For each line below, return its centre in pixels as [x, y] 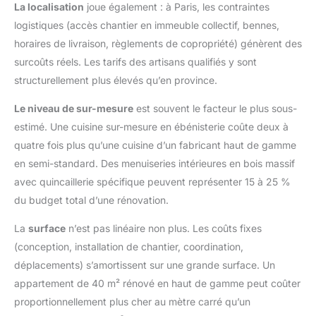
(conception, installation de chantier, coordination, [129, 246]
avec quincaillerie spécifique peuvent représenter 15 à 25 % [152, 181]
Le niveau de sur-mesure [74, 108]
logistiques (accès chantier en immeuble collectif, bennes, [147, 25]
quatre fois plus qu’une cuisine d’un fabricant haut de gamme [155, 145]
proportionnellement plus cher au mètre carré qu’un [132, 301]
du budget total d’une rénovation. [91, 200]
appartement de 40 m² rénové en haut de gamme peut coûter [157, 283]
